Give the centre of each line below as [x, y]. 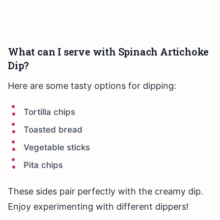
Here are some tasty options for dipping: [92, 86]
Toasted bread [53, 130]
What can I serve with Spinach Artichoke [109, 52]
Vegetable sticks [57, 148]
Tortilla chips [49, 112]
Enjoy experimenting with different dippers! [98, 207]
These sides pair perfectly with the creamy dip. [106, 192]
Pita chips [43, 165]
